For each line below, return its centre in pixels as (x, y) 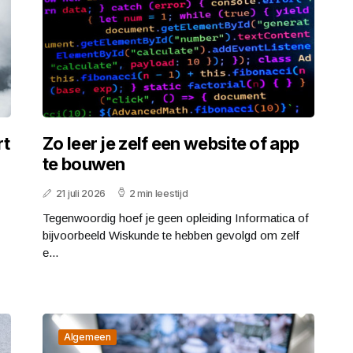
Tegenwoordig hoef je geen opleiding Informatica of (176, 218)
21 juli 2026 (81, 193)
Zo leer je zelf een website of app (171, 143)
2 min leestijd (158, 193)
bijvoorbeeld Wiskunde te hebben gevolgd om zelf (171, 235)
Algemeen (87, 337)
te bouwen (84, 164)
